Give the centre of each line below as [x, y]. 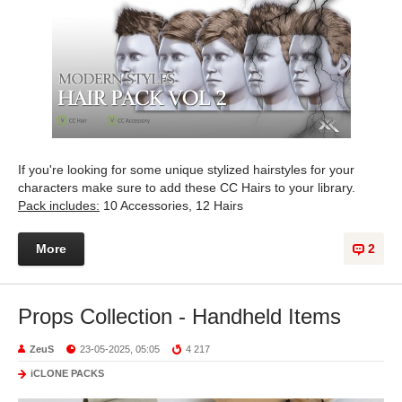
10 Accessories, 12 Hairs [171, 205]
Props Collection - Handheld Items [179, 316]
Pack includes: [59, 205]
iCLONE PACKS [67, 373]
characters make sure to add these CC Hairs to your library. [187, 187]
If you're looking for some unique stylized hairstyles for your [186, 169]
